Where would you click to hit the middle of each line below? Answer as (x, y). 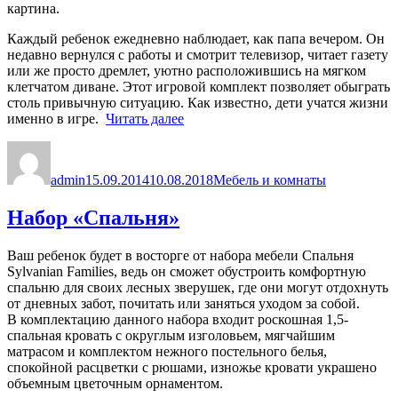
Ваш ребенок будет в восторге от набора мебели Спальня (180, 256)
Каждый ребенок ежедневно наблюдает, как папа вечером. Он (196, 39)
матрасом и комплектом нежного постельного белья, (167, 352)
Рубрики (239, 148)
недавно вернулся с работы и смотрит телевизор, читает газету (198, 55)
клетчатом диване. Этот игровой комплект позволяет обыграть (199, 87)
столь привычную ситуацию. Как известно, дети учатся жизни (198, 103)
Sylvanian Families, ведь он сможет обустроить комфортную (187, 272)
